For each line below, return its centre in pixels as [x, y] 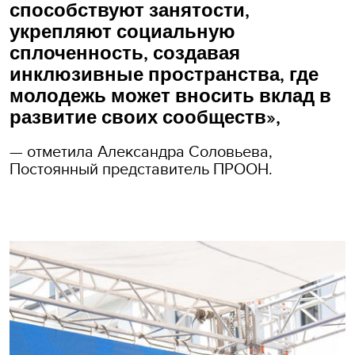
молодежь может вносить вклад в [170, 96]
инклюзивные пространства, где [164, 74]
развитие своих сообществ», [145, 117]
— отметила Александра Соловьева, [141, 151]
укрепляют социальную [122, 32]
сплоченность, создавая [125, 53]
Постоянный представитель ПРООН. [141, 168]
